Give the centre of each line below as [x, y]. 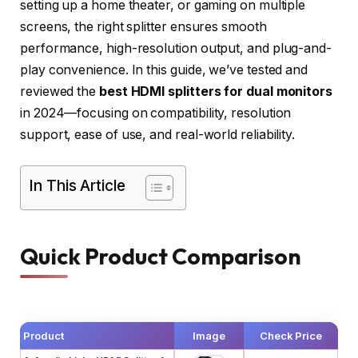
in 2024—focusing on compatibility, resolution [156, 113]
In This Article [77, 185]
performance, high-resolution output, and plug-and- [176, 49]
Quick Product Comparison [161, 257]
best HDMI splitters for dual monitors [216, 92]
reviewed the [60, 92]
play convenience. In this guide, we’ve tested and [164, 70]
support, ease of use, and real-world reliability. [158, 135]
